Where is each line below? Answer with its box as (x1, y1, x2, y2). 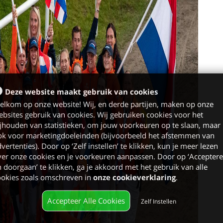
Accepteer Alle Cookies (47, 196, 125, 206)
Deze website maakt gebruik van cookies (4, 87, 158, 97)
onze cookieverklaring (93, 172, 176, 183)
